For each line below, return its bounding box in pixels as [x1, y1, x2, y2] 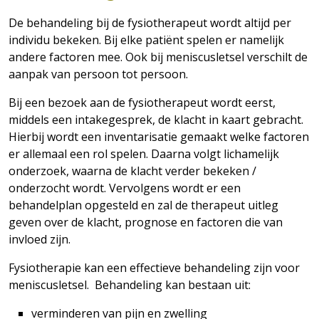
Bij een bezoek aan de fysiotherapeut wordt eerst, [9, 95, 276, 110]
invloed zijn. [9, 231, 70, 247]
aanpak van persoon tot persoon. [9, 66, 188, 82]
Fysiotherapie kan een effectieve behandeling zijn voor [9, 260, 300, 276]
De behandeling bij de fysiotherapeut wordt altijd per [9, 15, 291, 31]
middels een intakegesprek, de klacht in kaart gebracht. [9, 112, 303, 127]
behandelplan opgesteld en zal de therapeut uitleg [9, 197, 278, 213]
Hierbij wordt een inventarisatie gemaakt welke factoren [9, 129, 309, 145]
